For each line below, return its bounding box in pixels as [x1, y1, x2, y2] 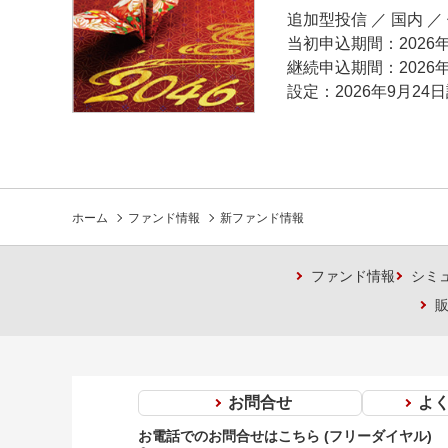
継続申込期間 [287, 59, 383, 76]
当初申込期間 [287, 35, 383, 52]
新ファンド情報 [220, 211, 304, 226]
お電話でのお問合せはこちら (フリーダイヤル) [137, 428, 432, 445]
